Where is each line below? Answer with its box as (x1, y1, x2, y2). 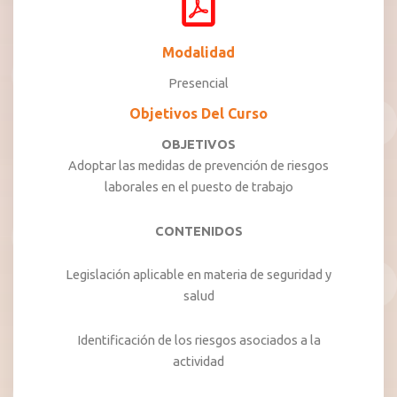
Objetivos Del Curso (129, 105, 268, 121)
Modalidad (162, 44, 235, 60)
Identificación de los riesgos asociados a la (76, 331, 321, 347)
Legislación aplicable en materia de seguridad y (66, 267, 331, 283)
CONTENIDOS (154, 222, 243, 238)
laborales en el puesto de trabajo (104, 179, 293, 194)
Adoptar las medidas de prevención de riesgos (68, 158, 329, 173)
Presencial (168, 75, 229, 90)
